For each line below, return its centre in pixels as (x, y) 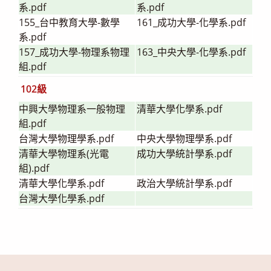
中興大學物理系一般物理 (72, 109)
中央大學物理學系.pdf (184, 138)
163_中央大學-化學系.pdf (191, 52)
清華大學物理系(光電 (64, 153)
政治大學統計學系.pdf (184, 183)
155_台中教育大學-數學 (69, 22)
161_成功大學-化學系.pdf (191, 22)
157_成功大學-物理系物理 (74, 52)
